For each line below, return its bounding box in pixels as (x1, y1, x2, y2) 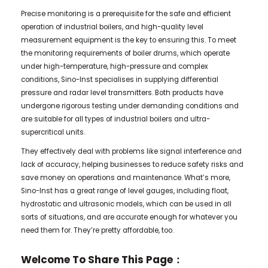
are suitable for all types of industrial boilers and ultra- (20, 114, 210, 124)
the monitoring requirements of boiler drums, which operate (20, 48, 230, 59)
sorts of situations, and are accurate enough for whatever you (20, 212, 237, 223)
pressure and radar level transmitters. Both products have (20, 88, 223, 98)
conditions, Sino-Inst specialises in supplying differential (20, 75, 218, 85)
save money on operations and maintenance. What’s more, (20, 173, 230, 183)
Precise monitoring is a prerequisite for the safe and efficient (20, 9, 231, 19)
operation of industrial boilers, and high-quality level (20, 22, 203, 32)
